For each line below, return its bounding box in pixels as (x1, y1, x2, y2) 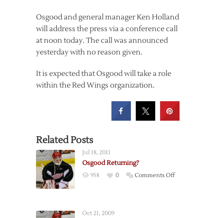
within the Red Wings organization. (36, 81, 155, 91)
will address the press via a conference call (36, 24, 178, 34)
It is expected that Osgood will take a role (36, 69, 171, 79)
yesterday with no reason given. (36, 48, 143, 57)
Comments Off (135, 172, 175, 180)
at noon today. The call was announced (36, 36, 168, 46)
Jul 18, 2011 (82, 149, 110, 157)
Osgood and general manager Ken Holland (36, 13, 179, 22)
